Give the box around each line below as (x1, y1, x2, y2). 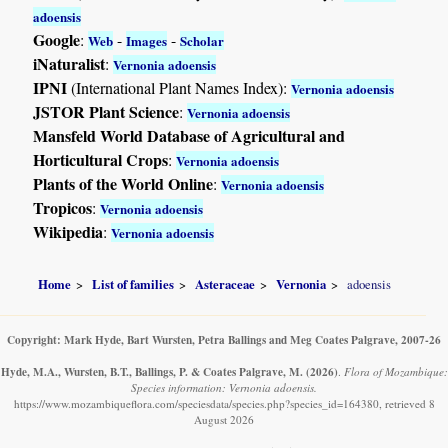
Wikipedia (33, 219, 104, 243)
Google (33, 27, 81, 51)
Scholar (180, 30, 225, 50)
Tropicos (33, 195, 93, 219)
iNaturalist (33, 51, 106, 75)
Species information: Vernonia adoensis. (131, 380, 317, 396)
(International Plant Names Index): (67, 76, 292, 98)
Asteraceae (195, 275, 256, 294)
